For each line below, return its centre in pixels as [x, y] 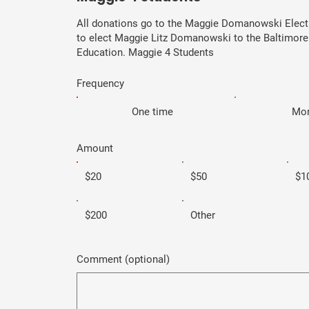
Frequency [100, 83]
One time [153, 111]
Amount [95, 148]
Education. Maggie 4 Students [145, 52]
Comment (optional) [123, 259]
